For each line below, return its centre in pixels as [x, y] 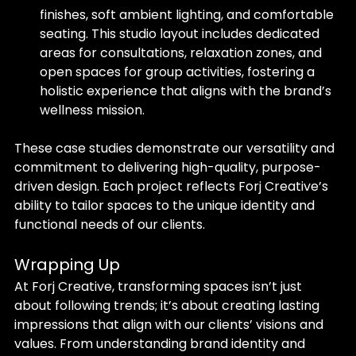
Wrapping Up [67, 265]
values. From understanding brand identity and [161, 344]
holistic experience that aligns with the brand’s [187, 91]
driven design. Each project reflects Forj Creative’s [173, 186]
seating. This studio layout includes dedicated [181, 34]
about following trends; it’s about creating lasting [168, 306]
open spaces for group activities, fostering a [179, 72]
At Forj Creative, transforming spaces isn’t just [160, 286]
